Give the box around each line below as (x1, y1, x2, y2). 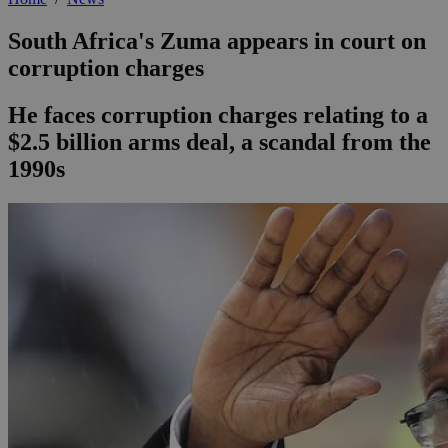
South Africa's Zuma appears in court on (8, 28, 426, 55)
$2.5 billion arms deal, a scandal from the (8, 129, 431, 156)
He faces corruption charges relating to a (8, 102, 428, 129)
